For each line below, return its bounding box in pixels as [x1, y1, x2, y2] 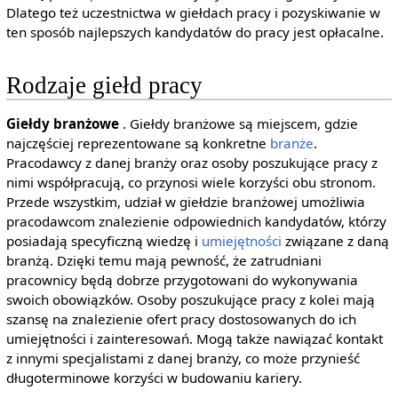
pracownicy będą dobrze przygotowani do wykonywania [5, 271, 358, 290]
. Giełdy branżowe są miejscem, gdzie [122, 115, 358, 133]
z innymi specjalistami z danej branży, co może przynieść [5, 349, 360, 368]
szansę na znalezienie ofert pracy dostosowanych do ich [5, 310, 356, 329]
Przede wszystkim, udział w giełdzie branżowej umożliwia [5, 193, 365, 211]
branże [269, 134, 314, 153]
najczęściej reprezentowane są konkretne [5, 134, 270, 153]
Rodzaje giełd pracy [5, 72, 203, 99]
